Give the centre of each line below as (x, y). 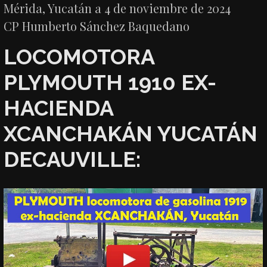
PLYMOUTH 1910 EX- (110, 82)
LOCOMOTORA (79, 56)
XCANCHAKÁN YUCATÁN (131, 133)
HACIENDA (59, 108)
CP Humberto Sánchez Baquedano (97, 26)
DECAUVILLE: (72, 159)
